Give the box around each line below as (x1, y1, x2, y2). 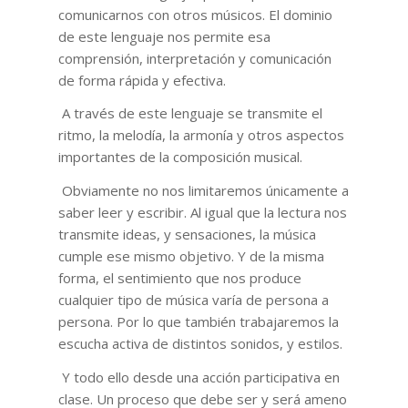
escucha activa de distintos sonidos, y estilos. (57, 334, 342, 353)
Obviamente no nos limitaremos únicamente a (61, 181, 349, 200)
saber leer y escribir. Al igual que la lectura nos (57, 203, 347, 222)
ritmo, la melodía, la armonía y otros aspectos (57, 126, 344, 145)
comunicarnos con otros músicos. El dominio (57, 5, 332, 24)
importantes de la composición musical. (57, 148, 302, 167)
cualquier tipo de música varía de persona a (57, 291, 329, 310)
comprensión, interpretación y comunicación (57, 48, 331, 67)
